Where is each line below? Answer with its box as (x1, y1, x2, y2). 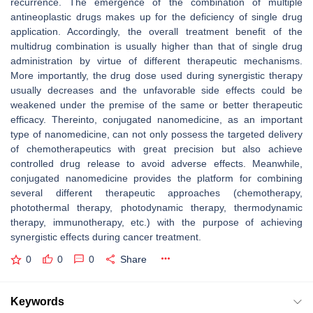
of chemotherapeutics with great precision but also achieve (10, 143, 303, 154)
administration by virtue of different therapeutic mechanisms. (10, 55, 303, 66)
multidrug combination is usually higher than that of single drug (10, 41, 303, 52)
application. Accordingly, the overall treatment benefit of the (10, 26, 303, 37)
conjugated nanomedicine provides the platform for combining (10, 173, 303, 184)
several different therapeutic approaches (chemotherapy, (10, 187, 303, 198)
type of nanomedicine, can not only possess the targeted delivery (10, 129, 303, 140)
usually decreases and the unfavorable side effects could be (10, 85, 303, 96)
